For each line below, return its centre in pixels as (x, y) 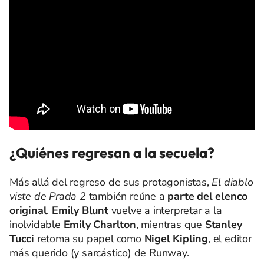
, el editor (230, 239)
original (28, 210)
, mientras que (170, 225)
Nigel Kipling (176, 239)
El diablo (232, 182)
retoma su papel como (89, 239)
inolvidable (37, 225)
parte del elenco (208, 196)
